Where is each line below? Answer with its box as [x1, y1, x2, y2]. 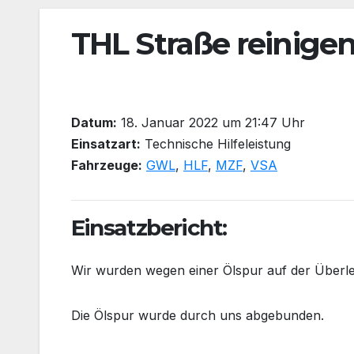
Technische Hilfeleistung [141, 136, 291, 153]
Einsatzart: [71, 136, 141, 153]
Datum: [71, 115, 117, 131]
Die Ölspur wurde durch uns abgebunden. [71, 307, 324, 323]
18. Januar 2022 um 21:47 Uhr [117, 115, 305, 131]
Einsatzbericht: [71, 214, 227, 242]
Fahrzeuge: [71, 157, 142, 174]
